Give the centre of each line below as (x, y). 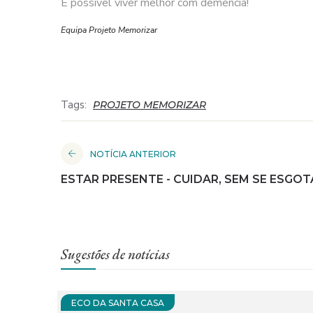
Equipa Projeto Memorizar (109, 30)
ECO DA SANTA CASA (118, 303)
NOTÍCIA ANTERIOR (133, 154)
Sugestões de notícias (115, 255)
